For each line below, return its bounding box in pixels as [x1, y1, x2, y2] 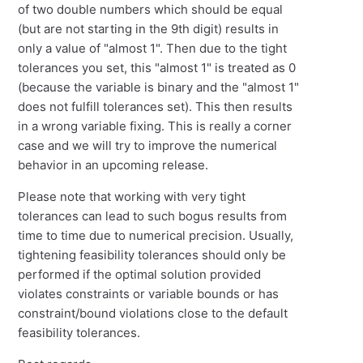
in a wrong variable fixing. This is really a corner [18, 117, 293, 134]
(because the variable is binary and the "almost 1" [18, 79, 300, 95]
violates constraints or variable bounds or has [18, 285, 280, 301]
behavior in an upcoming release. [18, 156, 209, 173]
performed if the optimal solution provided [18, 266, 262, 282]
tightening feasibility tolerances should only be [18, 246, 287, 263]
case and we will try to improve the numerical [18, 137, 278, 153]
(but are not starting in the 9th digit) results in [18, 20, 280, 36]
